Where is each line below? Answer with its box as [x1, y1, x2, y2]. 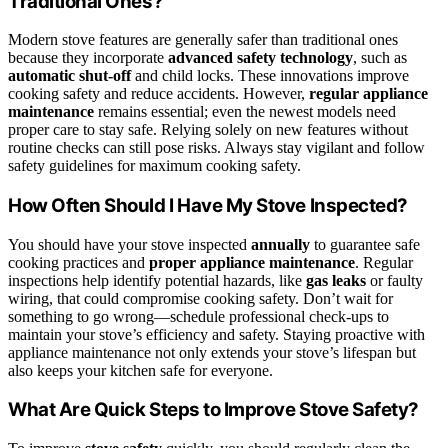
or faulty [366, 271, 423, 289]
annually [251, 235, 310, 253]
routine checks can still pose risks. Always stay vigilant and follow [8, 139, 425, 157]
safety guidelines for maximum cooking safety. [8, 157, 301, 175]
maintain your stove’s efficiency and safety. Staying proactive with [8, 325, 425, 343]
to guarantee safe [310, 235, 420, 253]
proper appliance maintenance [149, 253, 355, 271]
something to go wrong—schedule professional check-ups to [8, 307, 389, 325]
